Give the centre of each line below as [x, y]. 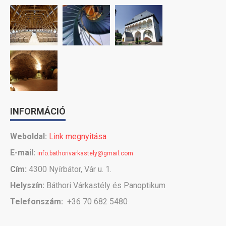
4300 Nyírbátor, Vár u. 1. [69, 169]
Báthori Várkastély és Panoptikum [105, 185]
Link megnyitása [78, 136]
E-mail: [23, 153]
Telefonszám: [37, 202]
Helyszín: [27, 185]
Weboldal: [29, 136]
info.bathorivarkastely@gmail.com [85, 153]
